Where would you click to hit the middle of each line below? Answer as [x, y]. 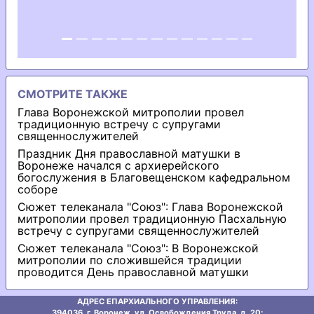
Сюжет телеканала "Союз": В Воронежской [138, 248]
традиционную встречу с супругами [119, 124]
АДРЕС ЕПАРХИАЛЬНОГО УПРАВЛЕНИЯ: [157, 301]
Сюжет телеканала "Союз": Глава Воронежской [150, 206]
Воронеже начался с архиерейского [118, 165]
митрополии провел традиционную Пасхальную [152, 218]
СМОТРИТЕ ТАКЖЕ [73, 94]
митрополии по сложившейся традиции [130, 260]
